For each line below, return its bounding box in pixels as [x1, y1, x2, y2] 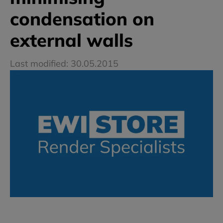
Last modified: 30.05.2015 [10, 58, 118, 70]
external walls [10, 29, 133, 52]
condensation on [10, 7, 154, 30]
